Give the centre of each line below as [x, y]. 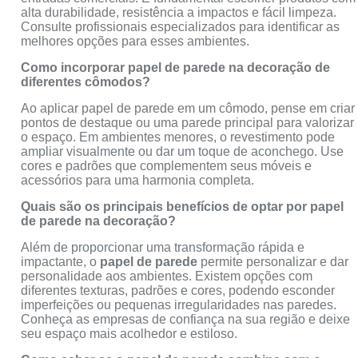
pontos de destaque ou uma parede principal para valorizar [188, 122]
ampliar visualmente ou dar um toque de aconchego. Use [183, 151]
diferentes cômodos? [86, 82]
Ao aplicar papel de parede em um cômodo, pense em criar [188, 108]
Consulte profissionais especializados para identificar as [181, 26]
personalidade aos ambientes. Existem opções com [167, 276]
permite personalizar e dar [273, 261]
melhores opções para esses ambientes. [135, 41]
